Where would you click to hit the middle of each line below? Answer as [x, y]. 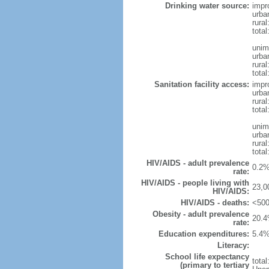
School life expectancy [207, 257]
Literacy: [233, 245]
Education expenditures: [204, 234]
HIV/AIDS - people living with [195, 183]
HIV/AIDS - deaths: [215, 203]
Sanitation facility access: [201, 84]
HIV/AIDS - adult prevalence [198, 163]
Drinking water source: [207, 6]
